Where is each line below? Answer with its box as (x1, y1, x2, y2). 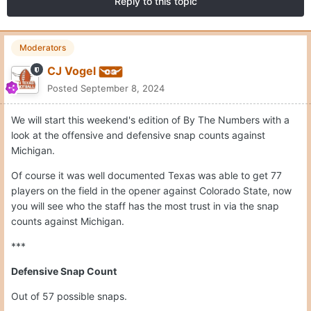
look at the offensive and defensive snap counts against (11, 129, 265, 142)
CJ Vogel (47, 64, 96, 78)
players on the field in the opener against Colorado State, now (11, 185, 292, 197)
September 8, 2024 (81, 83, 165, 94)
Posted (47, 83, 81, 94)
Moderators (19, 42, 66, 53)
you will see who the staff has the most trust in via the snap (11, 200, 279, 212)
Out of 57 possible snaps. (11, 290, 127, 303)
